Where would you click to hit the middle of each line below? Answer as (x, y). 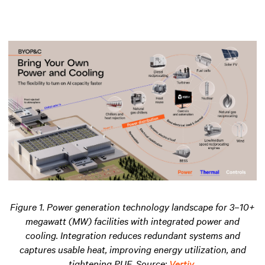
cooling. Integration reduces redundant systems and (132, 235)
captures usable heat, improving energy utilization (123, 249)
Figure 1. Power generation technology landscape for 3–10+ (132, 207)
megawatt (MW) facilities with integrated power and (132, 221)
